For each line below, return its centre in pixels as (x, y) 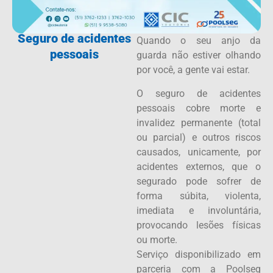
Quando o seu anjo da (199, 41)
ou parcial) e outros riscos (199, 137)
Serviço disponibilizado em (199, 254)
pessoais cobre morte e (199, 108)
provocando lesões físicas (199, 225)
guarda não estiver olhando (199, 55)
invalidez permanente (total (199, 122)
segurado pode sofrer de (199, 181)
